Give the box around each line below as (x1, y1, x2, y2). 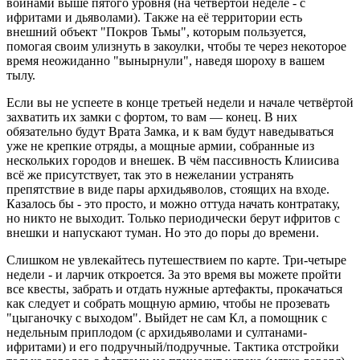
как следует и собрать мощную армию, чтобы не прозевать (6, 297, 329, 311)
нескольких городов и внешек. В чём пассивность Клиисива (6, 153, 339, 168)
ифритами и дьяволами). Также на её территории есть (6, 10, 302, 25)
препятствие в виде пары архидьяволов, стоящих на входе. (6, 182, 329, 197)
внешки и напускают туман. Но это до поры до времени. (6, 226, 319, 240)
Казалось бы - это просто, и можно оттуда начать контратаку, (6, 197, 340, 211)
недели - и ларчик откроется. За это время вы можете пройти (6, 268, 342, 282)
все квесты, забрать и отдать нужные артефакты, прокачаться (6, 282, 342, 297)
